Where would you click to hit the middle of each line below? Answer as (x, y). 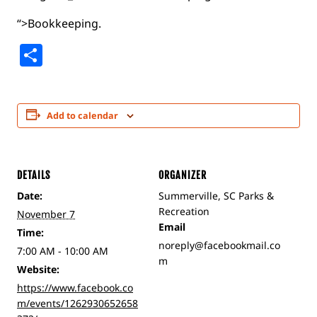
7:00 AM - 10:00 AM (63, 251)
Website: (38, 269)
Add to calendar (82, 116)
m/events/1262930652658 (77, 303)
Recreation (184, 211)
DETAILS (34, 175)
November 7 (46, 214)
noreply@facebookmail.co (219, 245)
